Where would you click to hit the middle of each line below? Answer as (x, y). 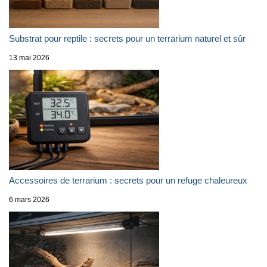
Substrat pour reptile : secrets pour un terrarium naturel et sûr (127, 39)
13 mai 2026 (29, 58)
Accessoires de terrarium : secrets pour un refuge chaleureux (128, 181)
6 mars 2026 (29, 200)
